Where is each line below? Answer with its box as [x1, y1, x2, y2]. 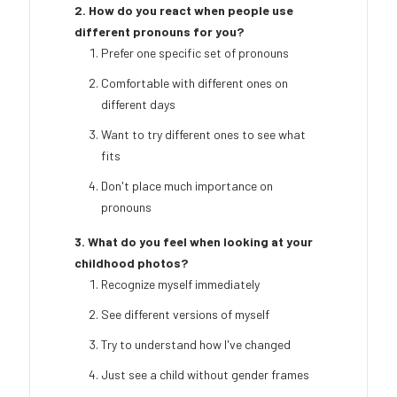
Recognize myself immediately [101, 276, 260, 292]
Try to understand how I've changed [101, 337, 291, 353]
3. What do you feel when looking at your [74, 234, 313, 250]
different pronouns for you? [74, 24, 244, 40]
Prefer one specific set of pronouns [101, 45, 289, 61]
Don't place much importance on [101, 178, 273, 194]
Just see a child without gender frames [101, 367, 309, 383]
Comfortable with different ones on [101, 75, 288, 91]
